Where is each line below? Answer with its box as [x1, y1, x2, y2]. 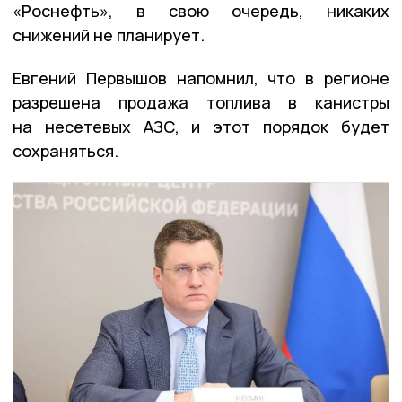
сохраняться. [13, 140, 118, 162]
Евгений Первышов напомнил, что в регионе [13, 67, 389, 90]
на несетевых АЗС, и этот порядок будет [13, 116, 389, 138]
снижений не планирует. [13, 24, 205, 47]
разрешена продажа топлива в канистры [13, 92, 389, 114]
